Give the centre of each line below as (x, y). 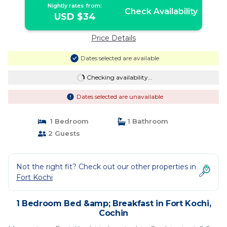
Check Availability (161, 11)
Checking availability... (119, 77)
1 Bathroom (147, 121)
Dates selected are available (120, 58)
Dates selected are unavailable (120, 97)
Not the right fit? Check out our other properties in (106, 167)
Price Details (113, 38)
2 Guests (63, 133)
